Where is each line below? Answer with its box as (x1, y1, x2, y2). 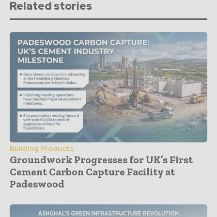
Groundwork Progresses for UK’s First (10, 153, 193, 166)
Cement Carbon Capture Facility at (10, 165, 175, 178)
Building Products (10, 143, 74, 154)
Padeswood (10, 177, 64, 190)
